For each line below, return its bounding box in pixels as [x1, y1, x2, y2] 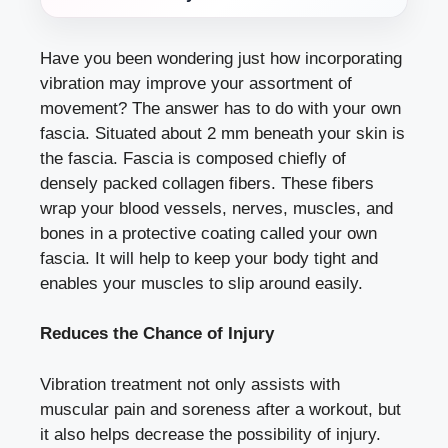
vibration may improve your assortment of [40, 73, 352, 93]
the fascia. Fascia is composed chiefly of [40, 148, 346, 168]
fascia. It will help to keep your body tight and [40, 248, 378, 268]
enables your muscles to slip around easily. [40, 273, 363, 293]
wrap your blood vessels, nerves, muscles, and [40, 198, 393, 218]
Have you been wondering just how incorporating [40, 48, 402, 68]
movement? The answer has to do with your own [40, 98, 401, 118]
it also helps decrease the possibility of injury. [40, 424, 381, 444]
